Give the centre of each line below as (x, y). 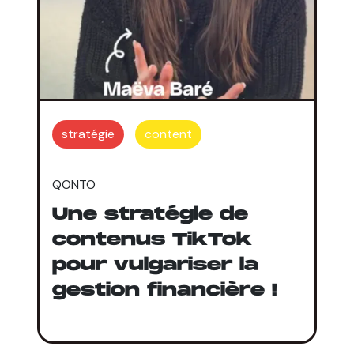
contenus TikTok (152, 239)
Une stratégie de (150, 214)
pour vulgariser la (155, 265)
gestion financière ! (164, 290)
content (168, 134)
